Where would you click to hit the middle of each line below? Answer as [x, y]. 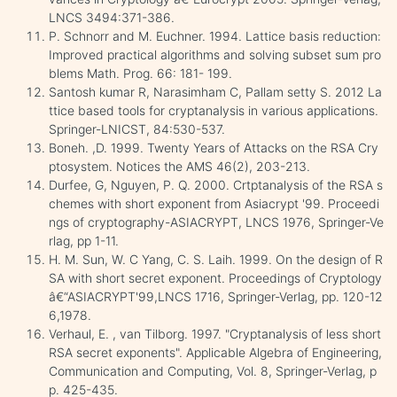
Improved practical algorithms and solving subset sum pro [215, 54]
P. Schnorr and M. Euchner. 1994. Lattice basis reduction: [215, 35]
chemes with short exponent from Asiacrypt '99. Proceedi [214, 203]
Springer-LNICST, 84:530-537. [137, 128]
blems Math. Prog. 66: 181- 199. [140, 73]
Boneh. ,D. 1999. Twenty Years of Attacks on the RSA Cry [214, 147]
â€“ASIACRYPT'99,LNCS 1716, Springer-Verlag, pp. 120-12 [216, 296]
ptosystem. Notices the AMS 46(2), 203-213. [179, 166]
